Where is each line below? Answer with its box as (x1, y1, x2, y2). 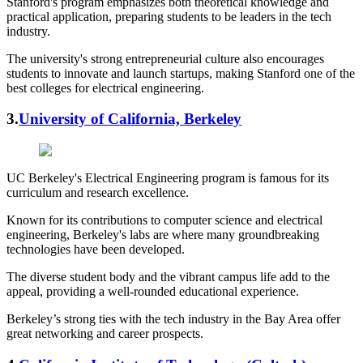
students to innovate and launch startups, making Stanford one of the (6, 66, 355, 80)
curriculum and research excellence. (6, 185, 189, 199)
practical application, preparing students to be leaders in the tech (6, 9, 331, 23)
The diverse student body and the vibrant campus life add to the (6, 269, 330, 284)
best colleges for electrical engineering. (6, 80, 204, 95)
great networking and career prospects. (6, 326, 203, 340)
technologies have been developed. (6, 241, 185, 256)
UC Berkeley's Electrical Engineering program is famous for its (6, 170, 329, 185)
